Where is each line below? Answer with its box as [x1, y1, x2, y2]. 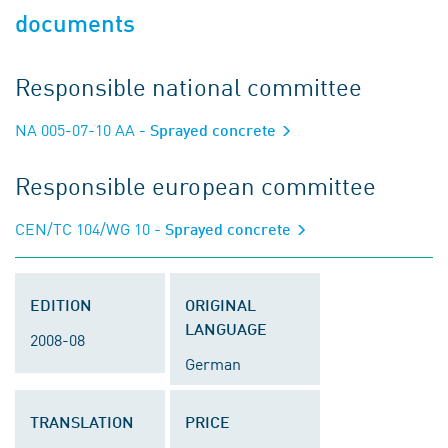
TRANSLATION [30, 412, 134, 431]
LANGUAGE [185, 319, 267, 338]
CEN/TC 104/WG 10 [15, 217, 150, 239]
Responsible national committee [15, 69, 362, 103]
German [185, 352, 241, 374]
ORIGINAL [185, 295, 256, 314]
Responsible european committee [15, 168, 376, 202]
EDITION [30, 295, 92, 314]
